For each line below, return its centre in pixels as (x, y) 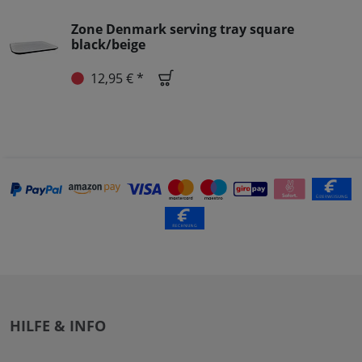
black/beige (108, 45)
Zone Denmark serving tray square (183, 29)
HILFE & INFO (58, 326)
